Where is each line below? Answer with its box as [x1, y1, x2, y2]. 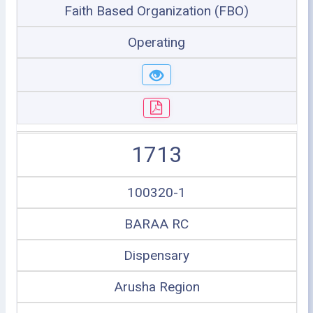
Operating [128, 34, 185, 50]
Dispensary [124, 247, 189, 263]
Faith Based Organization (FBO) [64, 3, 249, 19]
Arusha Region [113, 279, 200, 295]
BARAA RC [124, 216, 189, 232]
